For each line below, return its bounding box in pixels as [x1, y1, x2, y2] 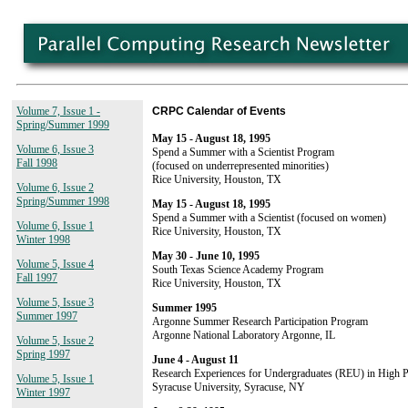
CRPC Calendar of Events [152, 105, 286, 117]
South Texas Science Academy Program [152, 262, 323, 276]
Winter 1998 [16, 233, 70, 246]
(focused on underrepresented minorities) [152, 158, 329, 172]
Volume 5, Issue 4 [16, 258, 94, 270]
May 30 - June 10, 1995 [152, 249, 260, 262]
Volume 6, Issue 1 [16, 219, 94, 232]
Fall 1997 [16, 271, 57, 284]
